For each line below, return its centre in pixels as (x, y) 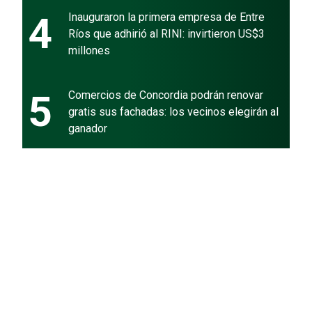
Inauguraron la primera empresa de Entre (166, 17)
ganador (88, 128)
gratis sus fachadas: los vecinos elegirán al (173, 111)
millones (89, 50)
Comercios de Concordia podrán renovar (166, 95)
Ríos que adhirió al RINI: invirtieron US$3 (166, 33)
